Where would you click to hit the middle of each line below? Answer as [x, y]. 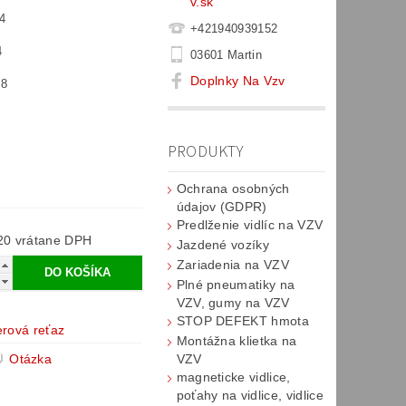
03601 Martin [226, 54]
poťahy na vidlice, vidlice [250, 395]
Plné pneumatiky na [236, 285]
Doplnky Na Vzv [237, 80]
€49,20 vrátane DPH [53, 240]
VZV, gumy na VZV [233, 303]
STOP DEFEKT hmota [243, 321]
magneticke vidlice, [233, 377]
